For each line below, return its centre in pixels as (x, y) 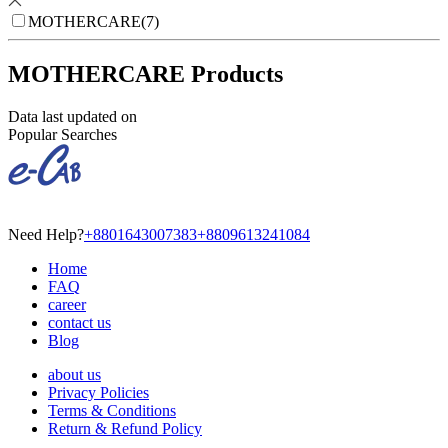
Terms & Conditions (112, 410)
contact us (79, 322)
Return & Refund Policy (125, 428)
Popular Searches (62, 134)
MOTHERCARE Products (145, 74)
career (67, 304)
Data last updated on (72, 116)
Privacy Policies (98, 392)
